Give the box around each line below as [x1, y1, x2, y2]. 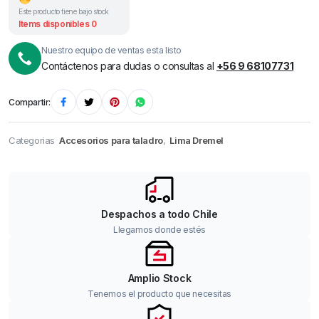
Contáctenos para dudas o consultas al [41, 59, 216, 72]
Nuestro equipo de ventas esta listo [41, 44, 182, 56]
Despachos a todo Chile [101, 208, 218, 220]
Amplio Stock [127, 272, 192, 284]
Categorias [9, 135, 55, 146]
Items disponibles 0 [19, 19, 97, 29]
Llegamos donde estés [113, 224, 206, 235]
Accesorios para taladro [59, 135, 163, 146]
